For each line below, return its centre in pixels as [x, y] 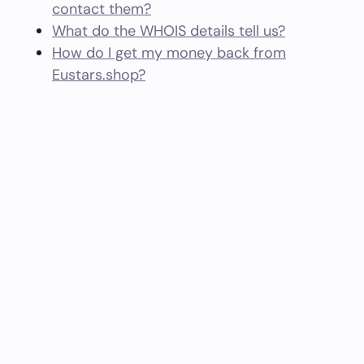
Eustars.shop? [99, 75]
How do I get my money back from [169, 53]
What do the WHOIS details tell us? [169, 31]
